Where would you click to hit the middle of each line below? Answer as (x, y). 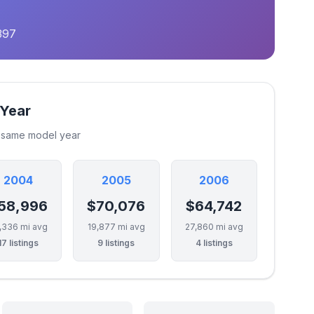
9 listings (116, 243)
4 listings (214, 243)
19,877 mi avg (116, 227)
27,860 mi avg (214, 227)
